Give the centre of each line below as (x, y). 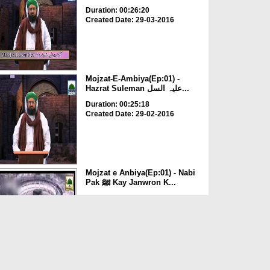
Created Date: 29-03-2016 (130, 20)
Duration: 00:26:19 (117, 199)
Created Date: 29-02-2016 (130, 114)
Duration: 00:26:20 (117, 10)
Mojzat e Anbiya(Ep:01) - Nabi (140, 173)
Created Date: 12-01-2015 (130, 208)
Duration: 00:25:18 (117, 104)
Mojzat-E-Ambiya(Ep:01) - (132, 78)
